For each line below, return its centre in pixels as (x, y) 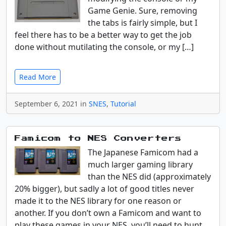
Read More (38, 77)
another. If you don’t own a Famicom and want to (108, 213)
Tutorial (123, 104)
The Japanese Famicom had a (143, 152)
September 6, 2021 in (52, 104)
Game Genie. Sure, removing (143, 11)
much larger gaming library (140, 164)
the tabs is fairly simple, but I (143, 23)
